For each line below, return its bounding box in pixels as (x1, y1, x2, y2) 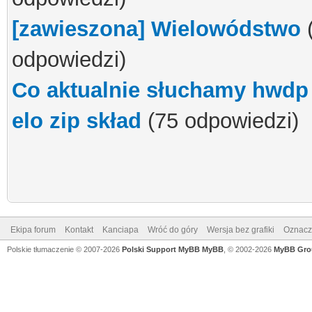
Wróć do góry (148, 225, 198, 235)
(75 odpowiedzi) (141, 109, 299, 133)
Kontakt (65, 225, 93, 235)
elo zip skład (12, 109, 141, 133)
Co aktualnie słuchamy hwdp (12, 78, 309, 102)
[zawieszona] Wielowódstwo (12, 17, 301, 41)
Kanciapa (102, 225, 139, 235)
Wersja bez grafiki (207, 225, 274, 235)
